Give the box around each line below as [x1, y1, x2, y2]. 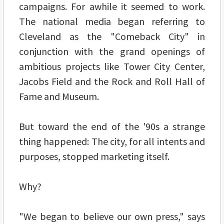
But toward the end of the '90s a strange [19, 119, 205, 132]
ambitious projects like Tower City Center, [19, 59, 205, 72]
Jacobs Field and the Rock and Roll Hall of [19, 74, 205, 87]
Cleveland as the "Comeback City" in [19, 29, 205, 42]
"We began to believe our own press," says [19, 209, 205, 222]
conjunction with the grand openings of [19, 44, 205, 57]
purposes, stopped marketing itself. [19, 149, 169, 162]
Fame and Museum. [19, 89, 99, 102]
